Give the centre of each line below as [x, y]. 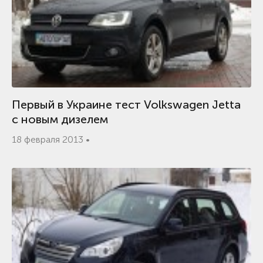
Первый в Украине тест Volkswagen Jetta [126, 104]
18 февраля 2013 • [51, 139]
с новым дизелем [60, 119]
